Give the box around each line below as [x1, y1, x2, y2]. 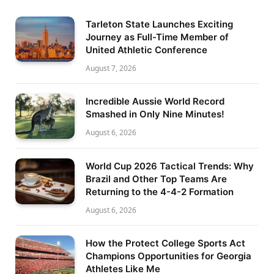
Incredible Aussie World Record [86, 95, 224, 107]
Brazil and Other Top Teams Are [86, 173, 227, 185]
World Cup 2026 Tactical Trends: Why [86, 160, 254, 172]
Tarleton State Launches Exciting [86, 18, 233, 30]
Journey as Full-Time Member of [86, 31, 229, 43]
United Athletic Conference [86, 43, 207, 56]
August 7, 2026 [86, 62, 136, 73]
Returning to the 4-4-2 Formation [86, 186, 234, 198]
